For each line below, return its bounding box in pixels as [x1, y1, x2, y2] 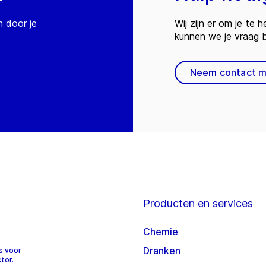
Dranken [143, 245, 180, 257]
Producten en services [143, 197, 253, 210]
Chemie [143, 226, 178, 238]
